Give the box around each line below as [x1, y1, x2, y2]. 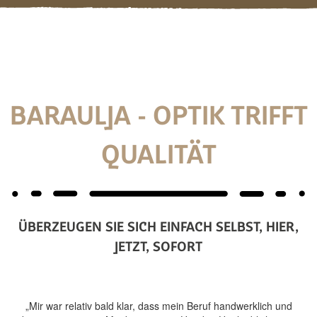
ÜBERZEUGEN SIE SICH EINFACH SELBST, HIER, [18, 220, 299, 235]
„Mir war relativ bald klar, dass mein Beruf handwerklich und [25, 298, 292, 313]
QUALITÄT [100, 143, 217, 171]
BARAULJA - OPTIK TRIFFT [9, 104, 308, 132]
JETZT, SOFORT [115, 240, 202, 255]
